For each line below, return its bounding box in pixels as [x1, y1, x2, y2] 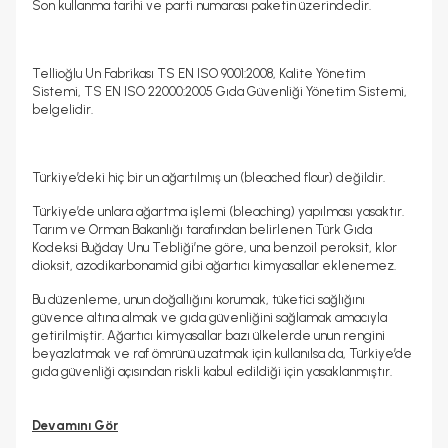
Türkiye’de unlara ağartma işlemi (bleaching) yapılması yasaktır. [32, 204, 404, 219]
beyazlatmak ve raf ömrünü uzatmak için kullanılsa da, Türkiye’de [32, 346, 412, 361]
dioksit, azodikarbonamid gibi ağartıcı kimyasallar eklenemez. [32, 258, 396, 273]
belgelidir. [32, 102, 93, 117]
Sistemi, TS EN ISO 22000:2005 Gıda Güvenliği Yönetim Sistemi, [32, 84, 407, 99]
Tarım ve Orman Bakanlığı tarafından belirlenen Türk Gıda [32, 222, 372, 237]
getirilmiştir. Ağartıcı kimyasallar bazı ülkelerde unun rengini [32, 328, 385, 343]
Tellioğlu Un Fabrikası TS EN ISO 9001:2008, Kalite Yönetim [32, 66, 365, 81]
